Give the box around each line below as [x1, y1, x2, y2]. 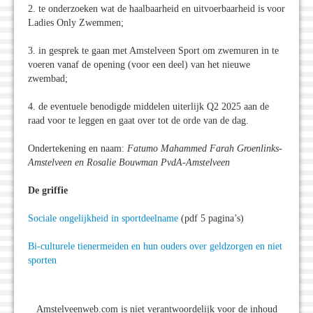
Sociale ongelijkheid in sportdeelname [28, 213, 178, 224]
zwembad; [28, 73, 68, 85]
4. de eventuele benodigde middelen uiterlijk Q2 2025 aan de [28, 101, 269, 112]
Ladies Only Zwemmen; [28, 17, 124, 29]
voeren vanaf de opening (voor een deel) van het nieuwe [28, 59, 250, 71]
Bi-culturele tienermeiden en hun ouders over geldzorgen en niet [28, 241, 282, 252]
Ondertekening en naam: [28, 143, 127, 154]
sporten [28, 255, 57, 266]
